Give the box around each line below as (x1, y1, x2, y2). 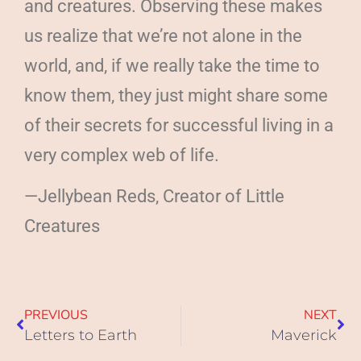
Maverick (271, 326, 337, 344)
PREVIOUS (24, 305, 88, 324)
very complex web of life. (24, 144, 219, 165)
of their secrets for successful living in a (24, 114, 334, 135)
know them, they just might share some (24, 85, 328, 106)
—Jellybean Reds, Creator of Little (24, 186, 284, 207)
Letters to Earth (24, 326, 137, 344)
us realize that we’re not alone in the (24, 25, 302, 46)
